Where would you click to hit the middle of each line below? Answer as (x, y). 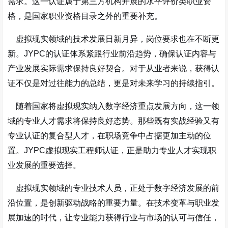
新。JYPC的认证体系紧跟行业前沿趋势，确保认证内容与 (112, 54)
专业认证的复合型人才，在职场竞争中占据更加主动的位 (110, 136)
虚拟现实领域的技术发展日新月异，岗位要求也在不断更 (114, 39)
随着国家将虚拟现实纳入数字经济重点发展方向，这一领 (114, 106)
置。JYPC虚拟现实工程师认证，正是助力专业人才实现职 (112, 150)
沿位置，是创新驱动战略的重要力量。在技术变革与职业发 (114, 203)
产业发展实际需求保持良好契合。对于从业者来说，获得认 (114, 68)
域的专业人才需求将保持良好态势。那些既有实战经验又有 (114, 121)
